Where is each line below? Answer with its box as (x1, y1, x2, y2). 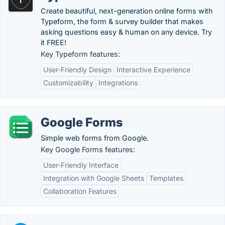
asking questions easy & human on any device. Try (41, 28, 212, 36)
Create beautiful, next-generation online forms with (41, 7, 213, 15)
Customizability (43, 78, 93, 87)
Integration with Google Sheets (43, 174, 144, 182)
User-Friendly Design (43, 65, 111, 74)
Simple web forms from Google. (41, 134, 149, 142)
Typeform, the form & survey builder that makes (41, 17, 203, 26)
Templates (149, 174, 183, 182)
